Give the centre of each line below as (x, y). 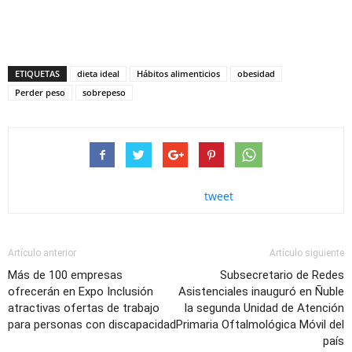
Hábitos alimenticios (178, 74)
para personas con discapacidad (92, 325)
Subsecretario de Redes (282, 275)
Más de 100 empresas (65, 275)
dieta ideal (98, 74)
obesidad (256, 74)
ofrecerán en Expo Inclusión (81, 292)
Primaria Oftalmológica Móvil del (260, 325)
